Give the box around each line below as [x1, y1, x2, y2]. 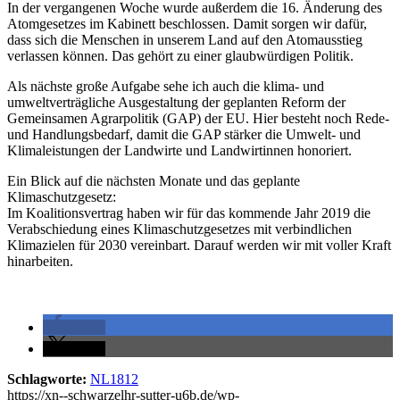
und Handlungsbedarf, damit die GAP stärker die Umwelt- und [7, 126, 361, 142]
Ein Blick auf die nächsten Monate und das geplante [7, 172, 300, 188]
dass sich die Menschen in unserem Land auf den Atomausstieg [7, 31, 362, 47]
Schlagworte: [7, 371, 87, 387]
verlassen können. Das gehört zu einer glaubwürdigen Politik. [7, 47, 354, 63]
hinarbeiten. [7, 253, 73, 269]
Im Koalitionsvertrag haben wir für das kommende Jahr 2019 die [7, 204, 371, 221]
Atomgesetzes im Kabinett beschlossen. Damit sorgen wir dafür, [7, 15, 367, 31]
